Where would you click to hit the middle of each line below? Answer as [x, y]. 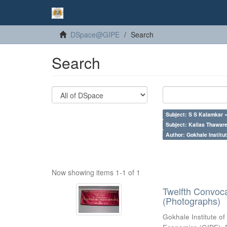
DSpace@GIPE [95, 34]
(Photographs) [192, 201]
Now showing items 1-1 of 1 [96, 172]
